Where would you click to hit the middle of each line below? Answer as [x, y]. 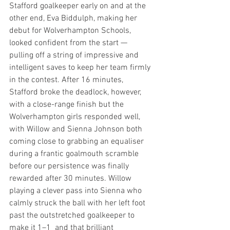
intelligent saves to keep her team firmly [81, 68]
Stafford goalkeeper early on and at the [79, 6]
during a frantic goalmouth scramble [75, 154]
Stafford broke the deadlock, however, [76, 92]
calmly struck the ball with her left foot [78, 203]
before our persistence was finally [70, 166]
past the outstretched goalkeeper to [73, 216]
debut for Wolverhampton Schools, [71, 31]
